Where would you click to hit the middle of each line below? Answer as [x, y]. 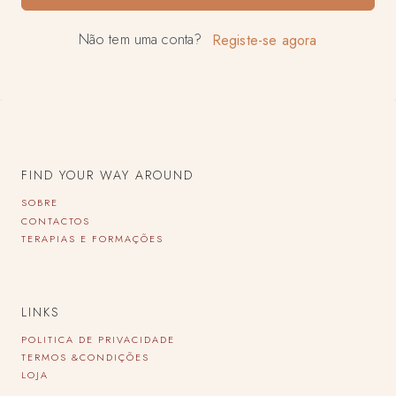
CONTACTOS [56, 221]
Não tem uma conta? [145, 39]
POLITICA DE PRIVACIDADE [98, 340]
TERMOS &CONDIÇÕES [85, 358]
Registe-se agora [264, 41]
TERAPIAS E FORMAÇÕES [92, 238]
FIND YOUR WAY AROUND [107, 175]
